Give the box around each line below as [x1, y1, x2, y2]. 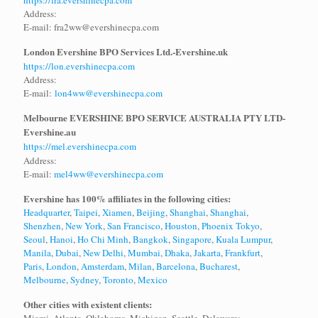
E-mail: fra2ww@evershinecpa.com [23, 21, 159, 34]
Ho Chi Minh [77, 233, 128, 246]
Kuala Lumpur [216, 233, 270, 246]
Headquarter [23, 206, 70, 219]
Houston [165, 219, 197, 233]
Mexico [138, 273, 168, 287]
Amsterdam [81, 260, 124, 273]
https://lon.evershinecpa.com [23, 60, 135, 73]
